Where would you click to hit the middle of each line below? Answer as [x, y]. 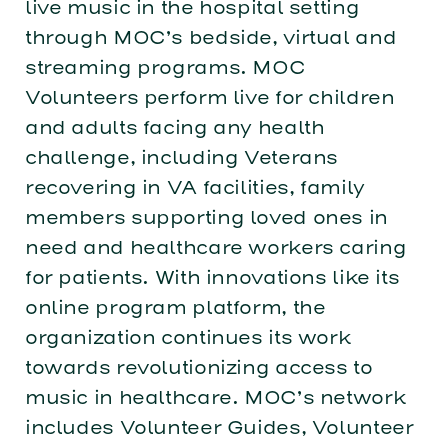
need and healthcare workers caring [215, 247]
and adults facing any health [174, 127]
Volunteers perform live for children [209, 97]
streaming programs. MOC [164, 67]
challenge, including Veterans [181, 157]
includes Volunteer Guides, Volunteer [219, 427]
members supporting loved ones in [206, 217]
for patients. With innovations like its [212, 277]
